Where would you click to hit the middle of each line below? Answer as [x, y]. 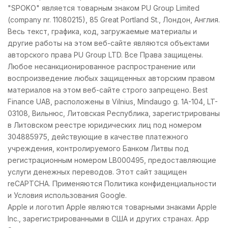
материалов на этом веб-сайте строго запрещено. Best [108, 90]
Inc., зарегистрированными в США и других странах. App [108, 218]
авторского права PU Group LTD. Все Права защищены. [105, 54]
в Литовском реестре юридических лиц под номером [105, 125]
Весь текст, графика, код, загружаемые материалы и [102, 31]
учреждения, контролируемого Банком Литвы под [98, 148]
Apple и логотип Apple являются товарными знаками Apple [112, 207]
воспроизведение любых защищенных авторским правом [111, 78]
